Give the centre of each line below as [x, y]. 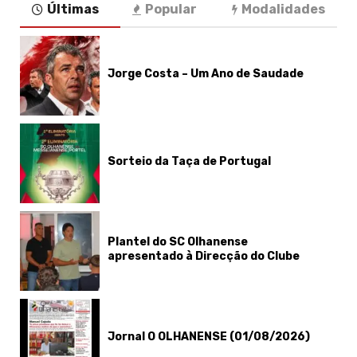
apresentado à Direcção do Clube [204, 256]
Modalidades [283, 10]
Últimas [73, 10]
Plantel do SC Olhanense [178, 241]
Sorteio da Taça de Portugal [189, 161]
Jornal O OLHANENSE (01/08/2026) [209, 336]
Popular [171, 10]
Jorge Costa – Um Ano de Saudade [206, 73]
